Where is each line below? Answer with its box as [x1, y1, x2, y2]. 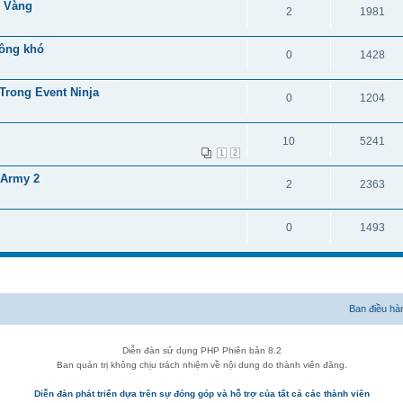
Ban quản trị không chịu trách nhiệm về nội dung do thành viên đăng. [56, 360, 347, 371]
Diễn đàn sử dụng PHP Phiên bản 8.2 [121, 345, 282, 356]
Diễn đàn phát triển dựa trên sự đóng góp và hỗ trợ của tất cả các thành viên [33, 389, 370, 399]
